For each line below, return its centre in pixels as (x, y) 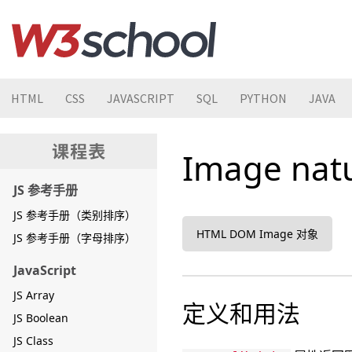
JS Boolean (41, 318)
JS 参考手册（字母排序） (75, 238)
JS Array (34, 295)
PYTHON (263, 98)
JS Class (33, 341)
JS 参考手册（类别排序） (75, 215)
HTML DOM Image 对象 (257, 234)
